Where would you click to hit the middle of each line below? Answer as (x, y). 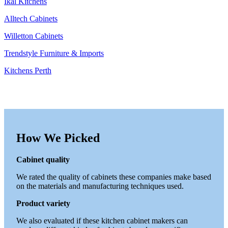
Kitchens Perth (28, 70)
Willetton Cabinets (34, 36)
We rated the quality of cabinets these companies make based (114, 177)
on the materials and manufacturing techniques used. (100, 186)
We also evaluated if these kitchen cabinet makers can (102, 220)
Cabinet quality (43, 159)
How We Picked (58, 138)
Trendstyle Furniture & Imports (54, 53)
